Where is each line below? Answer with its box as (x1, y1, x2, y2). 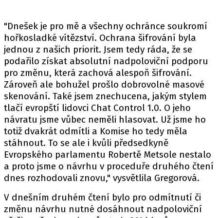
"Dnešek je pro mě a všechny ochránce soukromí (4, 20, 207, 32)
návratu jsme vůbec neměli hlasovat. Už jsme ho (4, 114, 206, 125)
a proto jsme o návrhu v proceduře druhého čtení (4, 161, 214, 172)
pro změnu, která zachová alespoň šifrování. (4, 67, 192, 78)
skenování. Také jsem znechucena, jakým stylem (4, 91, 207, 102)
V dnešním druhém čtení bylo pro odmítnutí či (4, 192, 201, 203)
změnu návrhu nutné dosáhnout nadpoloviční (4, 203, 202, 215)
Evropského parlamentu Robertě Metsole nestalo (4, 149, 211, 160)
